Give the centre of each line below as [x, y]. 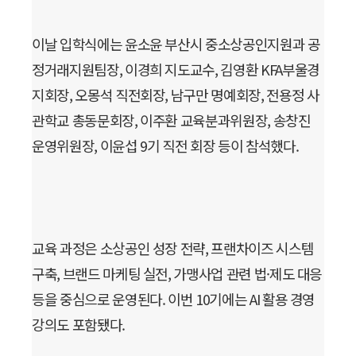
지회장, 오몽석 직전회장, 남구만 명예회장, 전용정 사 [176, 94]
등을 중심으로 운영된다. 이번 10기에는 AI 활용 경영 [174, 298]
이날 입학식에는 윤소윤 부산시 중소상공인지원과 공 [176, 43]
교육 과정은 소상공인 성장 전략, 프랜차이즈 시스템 [173, 248]
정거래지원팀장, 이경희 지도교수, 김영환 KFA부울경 [176, 69]
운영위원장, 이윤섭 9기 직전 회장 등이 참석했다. [165, 145]
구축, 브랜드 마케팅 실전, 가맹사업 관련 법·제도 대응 [177, 273]
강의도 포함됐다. [78, 324]
